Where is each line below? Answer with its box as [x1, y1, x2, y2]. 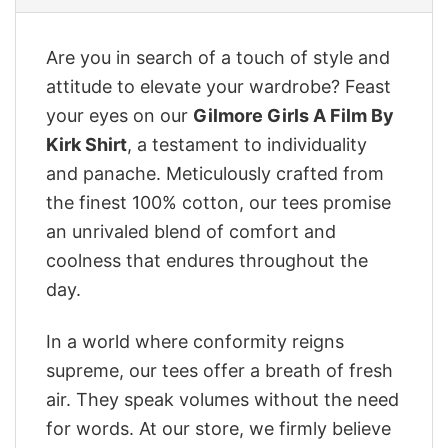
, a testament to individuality [127, 134, 367, 156]
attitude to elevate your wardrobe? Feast [46, 76, 391, 98]
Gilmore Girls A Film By [193, 105, 394, 127]
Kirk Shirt [46, 134, 127, 156]
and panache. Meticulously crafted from [46, 163, 384, 185]
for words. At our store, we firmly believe [46, 418, 391, 440]
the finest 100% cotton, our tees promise [46, 192, 391, 214]
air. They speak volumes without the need [46, 389, 399, 411]
